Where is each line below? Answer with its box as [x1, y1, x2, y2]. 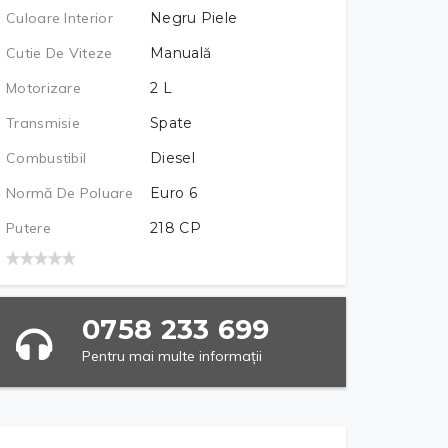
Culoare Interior [6, 9, 113, 27]
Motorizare [6, 79, 81, 97]
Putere [6, 219, 51, 237]
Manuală [150, 44, 212, 62]
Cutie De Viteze [6, 44, 113, 62]
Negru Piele [150, 9, 238, 27]
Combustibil [6, 149, 87, 167]
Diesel [150, 149, 195, 167]
